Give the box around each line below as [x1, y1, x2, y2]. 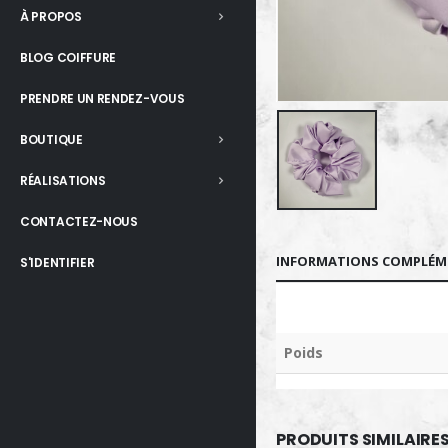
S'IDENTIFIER [20, 254, 95, 272]
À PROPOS [20, 8, 82, 26]
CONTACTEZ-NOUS [20, 213, 138, 231]
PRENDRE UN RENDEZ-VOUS [20, 90, 185, 108]
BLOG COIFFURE [20, 49, 117, 67]
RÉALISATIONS [20, 172, 106, 190]
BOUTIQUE [20, 131, 83, 149]
